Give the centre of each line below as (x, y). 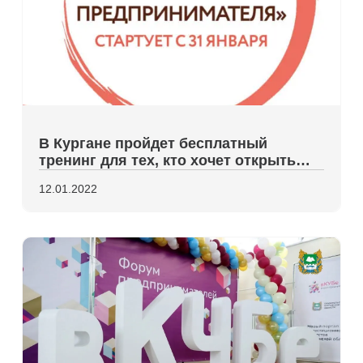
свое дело (76, 177)
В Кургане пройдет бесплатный (154, 143)
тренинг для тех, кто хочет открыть (168, 160)
